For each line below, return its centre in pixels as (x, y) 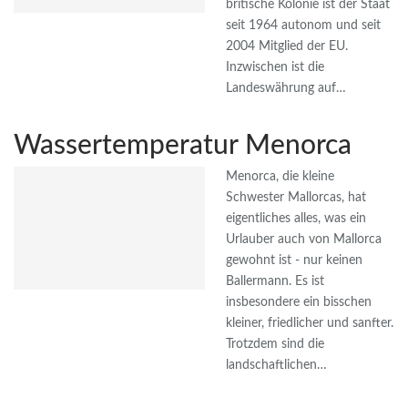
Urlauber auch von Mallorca (304, 240)
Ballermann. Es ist (275, 282)
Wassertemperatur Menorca (183, 146)
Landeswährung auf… (286, 89)
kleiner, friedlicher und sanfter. (310, 324)
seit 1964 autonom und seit (303, 26)
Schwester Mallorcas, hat (296, 198)
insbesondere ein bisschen (299, 303)
